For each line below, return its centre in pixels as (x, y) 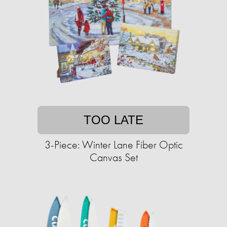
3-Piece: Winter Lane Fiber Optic (113, 145)
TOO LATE (113, 120)
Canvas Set (113, 158)
